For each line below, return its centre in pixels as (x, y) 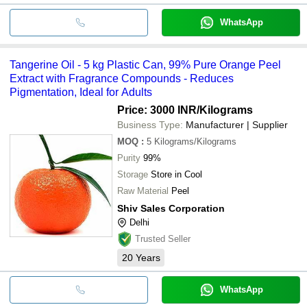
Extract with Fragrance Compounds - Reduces (122, 78)
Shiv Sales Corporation (171, 208)
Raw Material (143, 191)
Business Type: (150, 124)
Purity (129, 158)
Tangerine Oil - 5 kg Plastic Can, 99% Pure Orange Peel (145, 64)
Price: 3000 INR (157, 110)
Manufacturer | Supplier (237, 124)
